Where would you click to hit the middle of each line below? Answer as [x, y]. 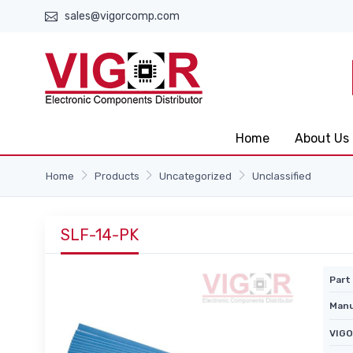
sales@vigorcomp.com [122, 16]
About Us [322, 138]
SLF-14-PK [100, 235]
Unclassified [281, 176]
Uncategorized [196, 176]
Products [117, 176]
